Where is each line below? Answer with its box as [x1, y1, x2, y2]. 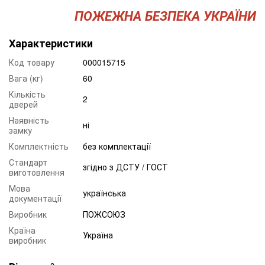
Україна [83, 228, 113, 241]
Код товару [9, 56, 54, 68]
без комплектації [83, 140, 151, 152]
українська [83, 186, 126, 199]
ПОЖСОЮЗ [83, 208, 125, 220]
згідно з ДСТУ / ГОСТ [83, 160, 168, 173]
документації [9, 192, 62, 204]
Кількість [9, 88, 46, 100]
